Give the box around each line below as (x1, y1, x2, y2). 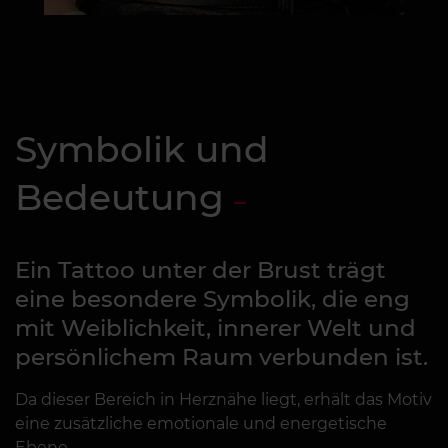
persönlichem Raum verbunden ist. (15, 343, 428, 371)
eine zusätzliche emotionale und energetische (15, 414, 387, 433)
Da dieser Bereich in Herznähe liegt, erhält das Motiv (15, 390, 432, 409)
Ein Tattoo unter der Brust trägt (15, 256, 386, 284)
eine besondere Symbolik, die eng (15, 285, 410, 313)
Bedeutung (15, 175, 224, 219)
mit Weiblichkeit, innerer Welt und (15, 314, 416, 342)
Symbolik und (15, 127, 269, 171)
